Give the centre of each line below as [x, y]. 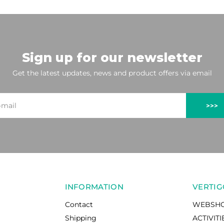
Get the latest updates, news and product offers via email [112, 73]
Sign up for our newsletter [112, 57]
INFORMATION [94, 187]
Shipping [80, 218]
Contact [79, 204]
